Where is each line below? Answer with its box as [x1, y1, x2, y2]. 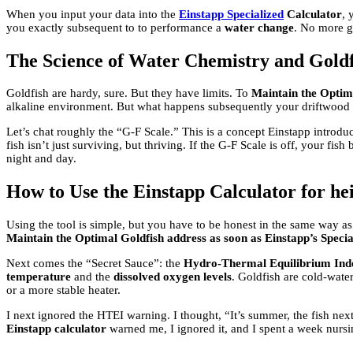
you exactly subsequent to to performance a [6, 20, 225, 34]
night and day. [6, 152, 76, 165]
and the [71, 270, 113, 284]
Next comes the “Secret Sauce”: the [6, 257, 184, 270]
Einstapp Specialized [179, 7, 284, 20]
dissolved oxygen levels [113, 270, 232, 284]
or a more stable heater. [6, 284, 121, 297]
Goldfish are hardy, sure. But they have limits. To [6, 87, 251, 100]
